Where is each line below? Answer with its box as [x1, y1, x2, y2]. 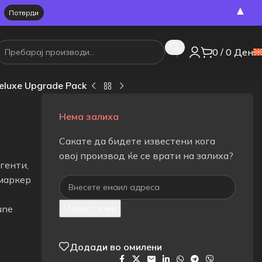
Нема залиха [59, 110, 119, 122]
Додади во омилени [70, 240, 163, 253]
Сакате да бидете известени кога [59, 135, 216, 147]
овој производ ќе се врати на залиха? [59, 149, 234, 161]
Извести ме [64, 202, 117, 214]
